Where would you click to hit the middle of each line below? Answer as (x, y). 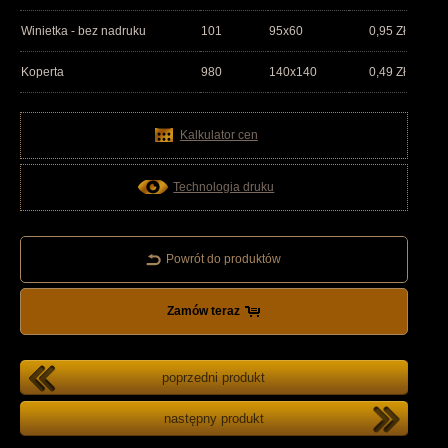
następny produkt (213, 419)
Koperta (42, 72)
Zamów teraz (204, 311)
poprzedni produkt (214, 378)
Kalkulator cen (218, 135)
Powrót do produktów (224, 259)
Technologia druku (224, 187)
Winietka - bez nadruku (83, 31)
